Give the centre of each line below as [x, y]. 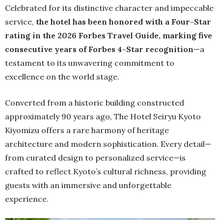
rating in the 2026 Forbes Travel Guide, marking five [109, 36]
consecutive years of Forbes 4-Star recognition [99, 49]
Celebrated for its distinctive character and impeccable [109, 8]
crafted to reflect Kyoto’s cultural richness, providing [106, 172]
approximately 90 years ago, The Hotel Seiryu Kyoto [103, 117]
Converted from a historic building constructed [95, 103]
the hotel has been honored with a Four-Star [124, 22]
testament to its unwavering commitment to [90, 63]
